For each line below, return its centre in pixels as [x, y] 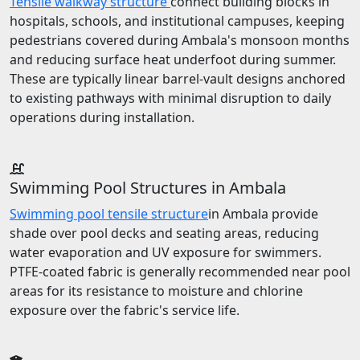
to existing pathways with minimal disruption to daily [170, 98]
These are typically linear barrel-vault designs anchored [178, 79]
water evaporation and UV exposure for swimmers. [166, 253]
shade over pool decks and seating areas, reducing [164, 233]
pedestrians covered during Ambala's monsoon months [180, 41]
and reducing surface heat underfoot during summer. [173, 60]
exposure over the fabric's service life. [125, 311]
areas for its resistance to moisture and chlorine [156, 291]
